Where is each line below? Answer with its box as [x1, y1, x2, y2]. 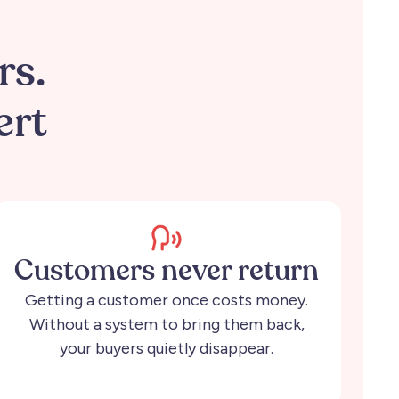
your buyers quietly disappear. [60, 338, 274, 358]
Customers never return [14, 256, 320, 286]
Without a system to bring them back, [28, 313, 305, 334]
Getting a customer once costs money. [25, 289, 309, 310]
